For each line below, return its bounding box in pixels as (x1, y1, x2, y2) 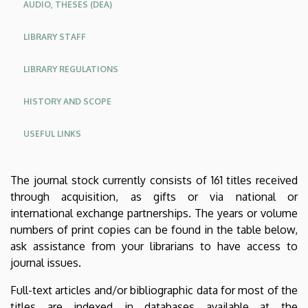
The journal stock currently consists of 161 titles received (10, 173, 298, 187)
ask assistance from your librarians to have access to (10, 239, 298, 253)
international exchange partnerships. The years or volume (10, 206, 298, 220)
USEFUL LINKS (23, 128, 81, 139)
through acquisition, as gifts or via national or (10, 189, 298, 203)
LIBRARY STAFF (23, 31, 86, 42)
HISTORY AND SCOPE (23, 96, 111, 107)
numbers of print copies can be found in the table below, (10, 222, 298, 236)
